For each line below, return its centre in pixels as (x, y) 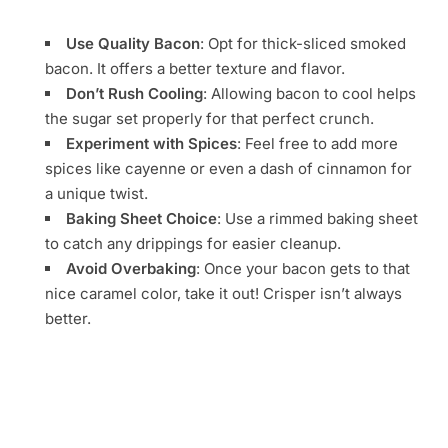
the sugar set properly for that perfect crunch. (209, 118)
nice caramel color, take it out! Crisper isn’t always (223, 293)
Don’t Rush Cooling (134, 93)
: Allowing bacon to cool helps (309, 93)
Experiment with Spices (151, 143)
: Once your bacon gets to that (303, 268)
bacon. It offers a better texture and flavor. (195, 68)
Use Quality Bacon (133, 43)
